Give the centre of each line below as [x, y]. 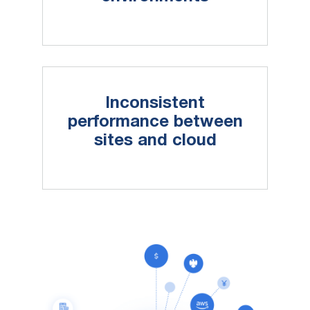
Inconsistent [155, 103]
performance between [155, 122]
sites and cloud [155, 141]
